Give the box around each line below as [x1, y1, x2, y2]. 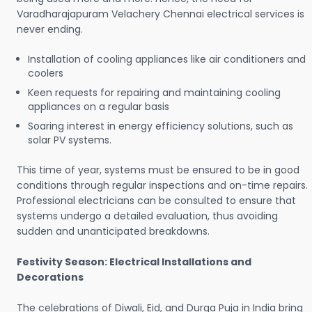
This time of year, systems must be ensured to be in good [17, 163, 299, 178]
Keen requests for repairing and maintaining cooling [28, 86, 281, 100]
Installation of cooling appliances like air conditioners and [28, 52, 306, 67]
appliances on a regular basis [28, 100, 169, 114]
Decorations [17, 270, 84, 285]
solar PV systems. [28, 133, 114, 148]
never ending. [17, 22, 86, 37]
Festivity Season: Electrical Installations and [17, 255, 251, 270]
